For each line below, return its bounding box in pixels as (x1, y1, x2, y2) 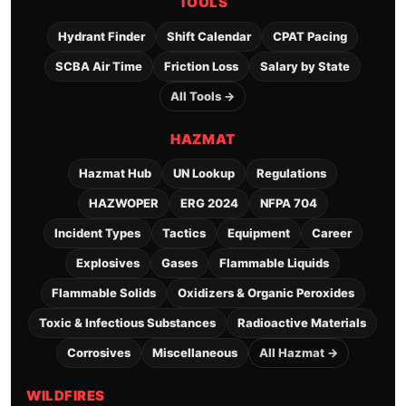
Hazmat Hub (79, 166, 152, 181)
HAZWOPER (88, 196, 159, 211)
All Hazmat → (259, 345, 339, 361)
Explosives (76, 256, 140, 271)
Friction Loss (164, 59, 239, 74)
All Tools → (170, 89, 236, 104)
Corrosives (67, 345, 131, 361)
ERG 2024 (179, 196, 238, 211)
